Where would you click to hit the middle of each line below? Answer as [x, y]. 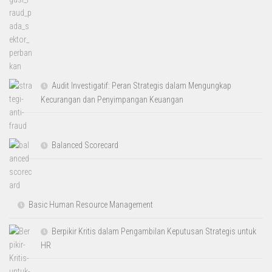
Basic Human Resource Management [91, 204]
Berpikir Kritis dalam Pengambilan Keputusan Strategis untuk [154, 231]
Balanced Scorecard [85, 145]
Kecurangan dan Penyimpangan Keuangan [112, 99]
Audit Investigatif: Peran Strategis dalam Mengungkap [142, 85]
